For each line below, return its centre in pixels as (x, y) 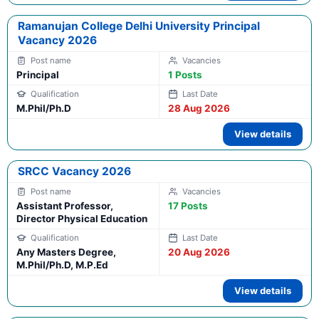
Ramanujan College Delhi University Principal (139, 26)
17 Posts (188, 206)
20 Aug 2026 (199, 252)
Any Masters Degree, (66, 252)
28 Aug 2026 (199, 109)
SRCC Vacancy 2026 (74, 172)
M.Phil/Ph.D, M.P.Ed (62, 265)
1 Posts (185, 75)
